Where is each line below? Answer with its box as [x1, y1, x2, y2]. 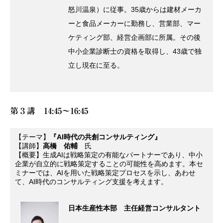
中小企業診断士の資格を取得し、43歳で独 [68, 47, 202, 56]
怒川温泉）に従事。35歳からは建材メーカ [68, 5, 202, 14]
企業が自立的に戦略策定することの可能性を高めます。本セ [15, 160, 203, 168]
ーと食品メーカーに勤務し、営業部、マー [68, 19, 201, 28]
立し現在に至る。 [68, 61, 124, 70]
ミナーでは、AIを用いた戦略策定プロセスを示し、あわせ [15, 169, 196, 177]
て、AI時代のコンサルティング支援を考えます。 [15, 178, 168, 186]
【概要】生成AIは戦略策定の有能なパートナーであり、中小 [15, 151, 203, 159]
